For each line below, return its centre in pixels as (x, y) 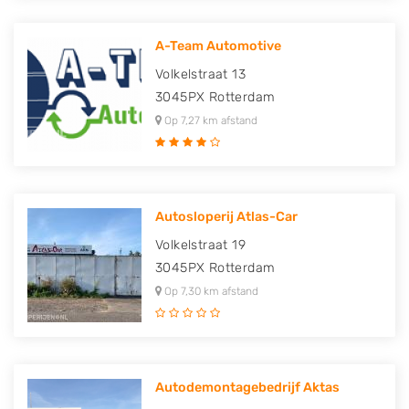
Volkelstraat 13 (200, 74)
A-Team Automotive (218, 46)
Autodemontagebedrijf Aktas (247, 388)
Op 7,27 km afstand (210, 121)
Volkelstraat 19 (200, 245)
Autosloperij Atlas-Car (226, 217)
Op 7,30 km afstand (210, 291)
